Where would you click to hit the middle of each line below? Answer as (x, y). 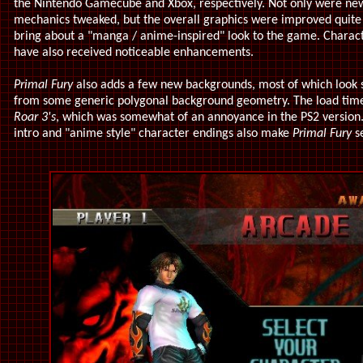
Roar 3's (35, 117)
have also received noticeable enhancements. (134, 53)
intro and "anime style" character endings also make (153, 134)
